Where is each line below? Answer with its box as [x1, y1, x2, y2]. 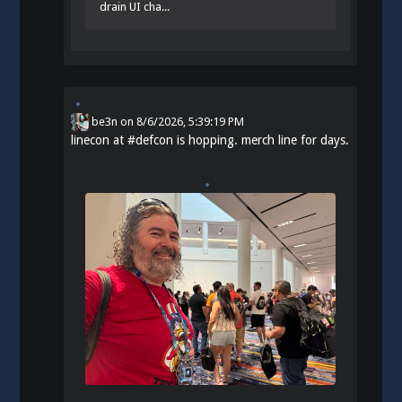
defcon [135, 133, 174, 148]
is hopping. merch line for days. [173, 133, 350, 148]
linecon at [71, 133, 128, 148]
